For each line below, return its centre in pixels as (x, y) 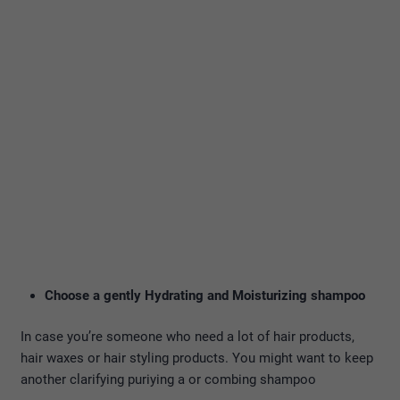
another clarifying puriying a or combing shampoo (168, 380)
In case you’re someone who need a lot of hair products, (187, 337)
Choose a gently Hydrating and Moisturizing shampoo (205, 295)
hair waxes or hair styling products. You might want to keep (197, 358)
